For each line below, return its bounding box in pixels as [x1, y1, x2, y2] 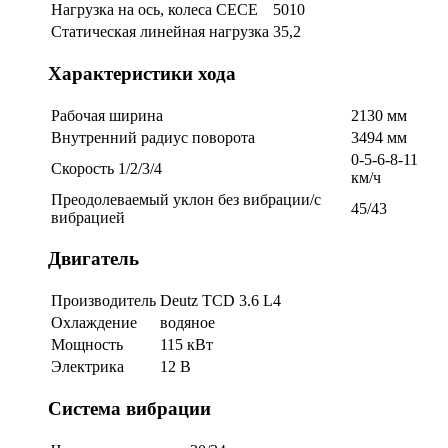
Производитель [51, 292, 156, 310]
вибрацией [51, 208, 125, 226]
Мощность [51, 336, 123, 354]
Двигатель [48, 248, 139, 270]
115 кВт [160, 336, 213, 354]
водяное [160, 314, 215, 332]
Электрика [51, 358, 124, 376]
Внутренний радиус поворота [51, 128, 255, 146]
